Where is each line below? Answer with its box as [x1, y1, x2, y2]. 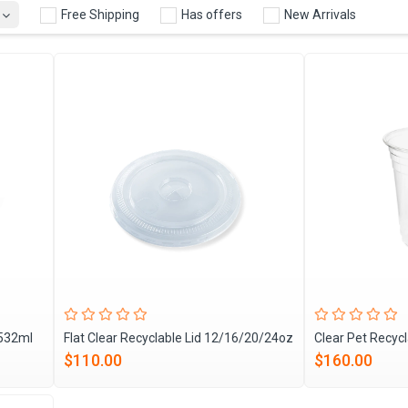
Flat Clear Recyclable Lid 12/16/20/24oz [64, 331, 293, 345]
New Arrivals [281, 7, 356, 22]
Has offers [178, 7, 242, 22]
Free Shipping [58, 7, 139, 22]
